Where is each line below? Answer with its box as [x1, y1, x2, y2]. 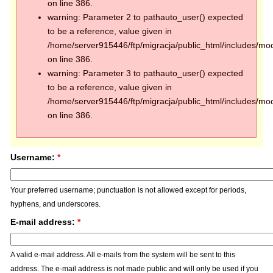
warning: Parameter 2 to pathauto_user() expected [47, 12, 243, 23]
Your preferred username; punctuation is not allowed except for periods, [10, 186, 246, 195]
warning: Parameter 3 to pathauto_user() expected [47, 68, 243, 79]
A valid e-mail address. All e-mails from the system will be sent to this [10, 250, 235, 260]
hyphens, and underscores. [10, 200, 101, 209]
